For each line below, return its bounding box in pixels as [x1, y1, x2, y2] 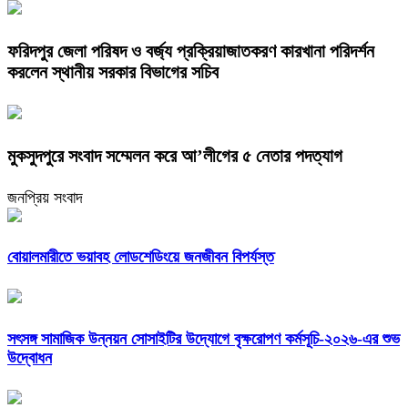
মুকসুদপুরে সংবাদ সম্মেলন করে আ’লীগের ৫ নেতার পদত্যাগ [7, 145, 342, 166]
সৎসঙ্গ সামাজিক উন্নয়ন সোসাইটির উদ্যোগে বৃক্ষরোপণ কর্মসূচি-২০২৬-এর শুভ [7, 330, 400, 349]
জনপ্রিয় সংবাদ [7, 188, 83, 207]
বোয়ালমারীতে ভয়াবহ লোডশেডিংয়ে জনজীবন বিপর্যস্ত [7, 248, 274, 267]
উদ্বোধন [7, 349, 52, 368]
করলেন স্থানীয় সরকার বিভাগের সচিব [7, 61, 219, 82]
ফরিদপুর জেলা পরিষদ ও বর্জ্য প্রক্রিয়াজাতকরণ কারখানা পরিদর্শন [7, 40, 374, 61]
